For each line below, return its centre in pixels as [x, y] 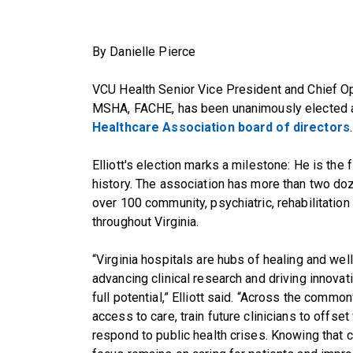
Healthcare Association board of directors [221, 128]
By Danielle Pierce [144, 52]
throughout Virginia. [146, 222]
